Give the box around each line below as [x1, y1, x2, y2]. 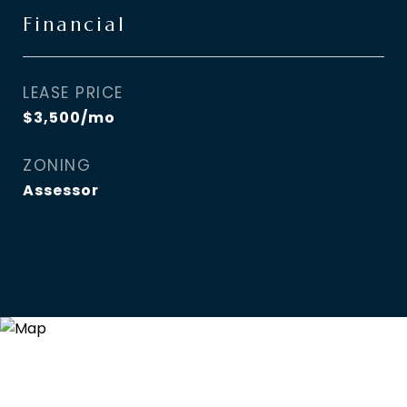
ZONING [23, 154, 91, 176]
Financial [23, 13, 126, 36]
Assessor [23, 180, 99, 201]
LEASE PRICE [23, 82, 124, 104]
